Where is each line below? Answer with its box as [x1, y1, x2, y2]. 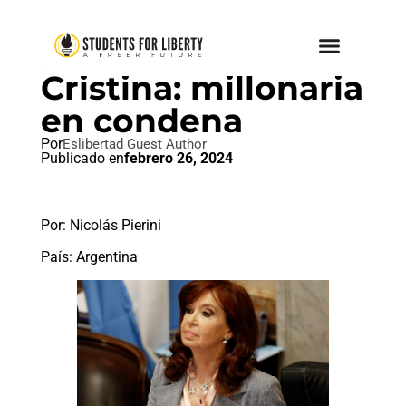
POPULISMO [40, 54, 134, 72]
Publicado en [40, 150, 124, 167]
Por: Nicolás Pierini [40, 217, 161, 234]
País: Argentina [40, 248, 138, 266]
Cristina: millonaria [40, 68, 363, 108]
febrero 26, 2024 [123, 150, 233, 167]
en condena [40, 101, 243, 140]
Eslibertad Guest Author [62, 136, 207, 152]
